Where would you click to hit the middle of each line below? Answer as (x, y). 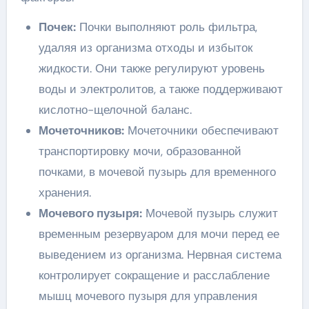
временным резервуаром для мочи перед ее (159, 233)
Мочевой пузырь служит (210, 213)
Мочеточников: (81, 130)
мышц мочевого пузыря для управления (148, 296)
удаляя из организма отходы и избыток (145, 47)
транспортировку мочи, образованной (140, 151)
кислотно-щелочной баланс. (115, 109)
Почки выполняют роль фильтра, (166, 27)
